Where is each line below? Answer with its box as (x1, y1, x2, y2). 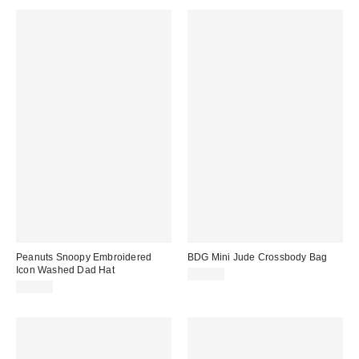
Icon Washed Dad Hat (16, 264, 115, 276)
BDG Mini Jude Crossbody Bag (188, 251, 328, 263)
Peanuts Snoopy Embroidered (16, 251, 152, 263)
